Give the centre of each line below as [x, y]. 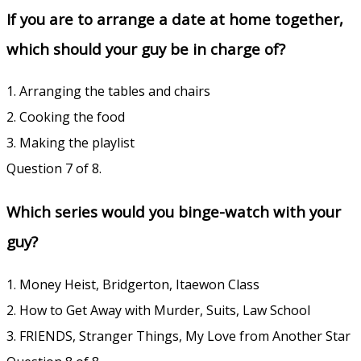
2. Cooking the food [66, 117]
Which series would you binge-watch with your [174, 212]
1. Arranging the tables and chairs [108, 91]
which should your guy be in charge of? [146, 48]
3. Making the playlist [71, 143]
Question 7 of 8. [54, 169]
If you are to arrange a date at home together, [175, 19]
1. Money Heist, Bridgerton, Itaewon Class [133, 284]
